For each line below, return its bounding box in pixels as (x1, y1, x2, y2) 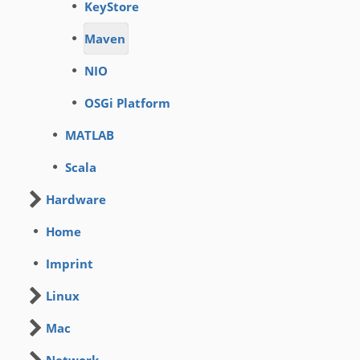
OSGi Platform (84, 95, 170, 111)
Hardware (46, 191, 106, 207)
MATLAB (65, 127, 114, 143)
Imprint (46, 256, 93, 272)
